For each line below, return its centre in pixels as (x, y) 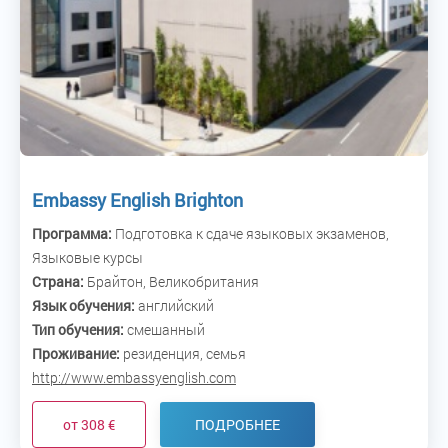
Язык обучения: (83, 306)
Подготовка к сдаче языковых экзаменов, (250, 234)
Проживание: (76, 354)
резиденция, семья (183, 354)
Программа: (72, 234)
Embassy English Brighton (137, 200)
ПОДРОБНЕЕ (237, 425)
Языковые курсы (87, 258)
